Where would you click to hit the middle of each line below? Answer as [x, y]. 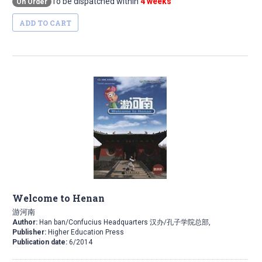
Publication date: [41, 242]
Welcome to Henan [58, 198]
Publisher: [30, 232]
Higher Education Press [86, 232]
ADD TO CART [45, 23]
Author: [25, 223]
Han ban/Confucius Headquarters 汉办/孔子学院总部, [124, 223]
